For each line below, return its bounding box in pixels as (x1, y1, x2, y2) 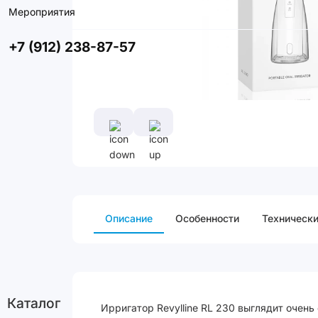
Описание (105, 212, 153, 224)
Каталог (7, 295, 60, 312)
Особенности (175, 212, 239, 224)
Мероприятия (9, 6, 75, 18)
